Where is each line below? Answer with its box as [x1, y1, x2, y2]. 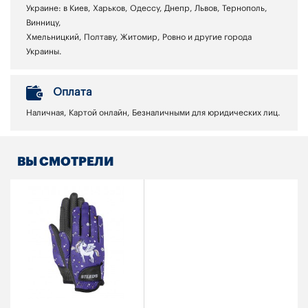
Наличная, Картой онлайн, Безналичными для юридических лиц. [26, 109, 280, 118]
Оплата [53, 87, 92, 98]
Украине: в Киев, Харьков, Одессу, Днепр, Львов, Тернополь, [26, 4, 267, 13]
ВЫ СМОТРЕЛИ [17, 155, 114, 168]
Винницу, [26, 19, 61, 27]
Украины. [26, 47, 62, 56]
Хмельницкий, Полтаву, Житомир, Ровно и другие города [26, 33, 252, 42]
